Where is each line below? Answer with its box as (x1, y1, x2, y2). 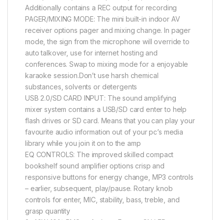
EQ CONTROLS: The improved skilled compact (25, 150, 174, 159)
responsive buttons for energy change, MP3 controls (25, 172, 193, 181)
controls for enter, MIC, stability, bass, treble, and (25, 195, 180, 204)
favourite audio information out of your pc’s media (25, 127, 183, 136)
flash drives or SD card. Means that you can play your (25, 116, 195, 125)
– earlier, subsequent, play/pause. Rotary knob (25, 184, 173, 192)
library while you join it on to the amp (25, 138, 141, 147)
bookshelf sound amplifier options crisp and (25, 161, 165, 170)
